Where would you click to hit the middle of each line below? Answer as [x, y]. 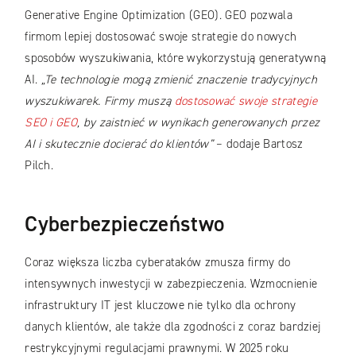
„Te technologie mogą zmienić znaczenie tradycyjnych [179, 79]
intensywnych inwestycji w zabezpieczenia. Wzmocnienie [171, 284]
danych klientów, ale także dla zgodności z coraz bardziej [173, 327]
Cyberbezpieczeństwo [125, 224]
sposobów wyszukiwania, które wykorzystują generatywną [176, 58]
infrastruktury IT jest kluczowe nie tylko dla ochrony [161, 306]
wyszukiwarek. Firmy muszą [100, 101]
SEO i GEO [51, 122]
